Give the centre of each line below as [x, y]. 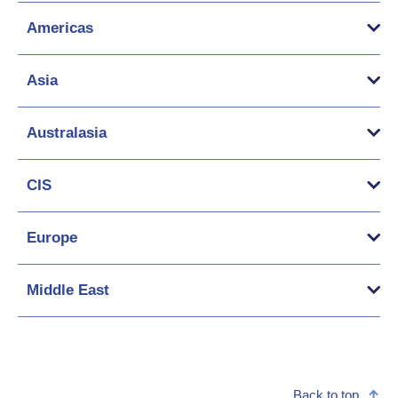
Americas [60, 28]
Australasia [67, 133]
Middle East [68, 290]
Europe [52, 238]
